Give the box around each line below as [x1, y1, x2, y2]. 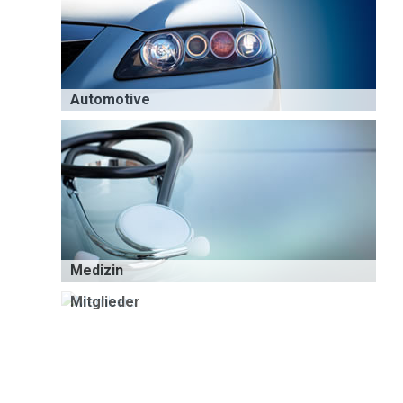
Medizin [70, 262, 123, 280]
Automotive [70, 91, 150, 109]
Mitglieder [70, 292, 140, 310]
